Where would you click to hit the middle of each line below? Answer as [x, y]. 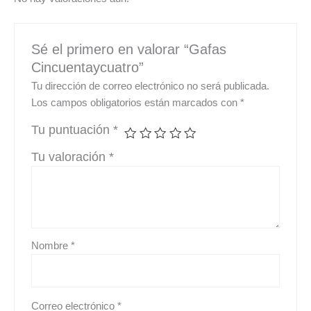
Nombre [51, 246]
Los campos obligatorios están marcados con [136, 103]
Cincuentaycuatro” [88, 67]
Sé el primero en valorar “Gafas [129, 49]
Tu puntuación [73, 130]
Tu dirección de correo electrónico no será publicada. [151, 86]
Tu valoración [70, 157]
